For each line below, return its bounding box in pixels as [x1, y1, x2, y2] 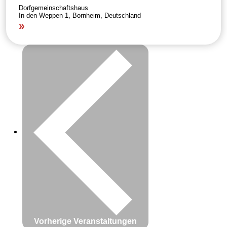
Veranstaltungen [73, 216, 137, 225]
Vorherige [34, 216, 73, 225]
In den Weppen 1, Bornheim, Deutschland [19, 11, 141, 19]
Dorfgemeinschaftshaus [19, 4, 88, 12]
